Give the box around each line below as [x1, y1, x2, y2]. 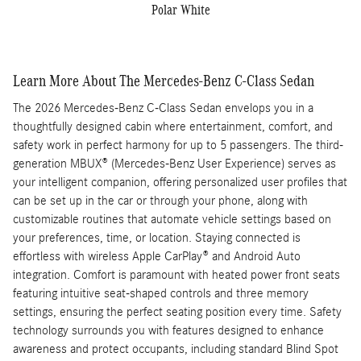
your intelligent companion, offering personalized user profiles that [13, 175, 347, 190]
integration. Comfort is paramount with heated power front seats [13, 268, 340, 283]
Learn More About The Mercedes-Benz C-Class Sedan [13, 71, 314, 89]
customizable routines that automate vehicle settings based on [13, 212, 331, 227]
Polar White [151, 2, 210, 19]
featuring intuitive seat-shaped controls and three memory [13, 286, 309, 301]
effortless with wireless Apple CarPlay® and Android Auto [13, 249, 301, 264]
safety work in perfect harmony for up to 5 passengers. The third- [13, 138, 343, 153]
